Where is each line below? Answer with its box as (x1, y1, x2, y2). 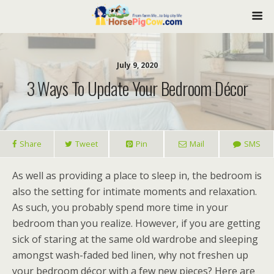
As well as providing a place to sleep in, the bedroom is (12, 169, 262, 182)
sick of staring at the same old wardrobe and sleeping (12, 232, 258, 246)
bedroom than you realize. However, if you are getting (12, 217, 261, 230)
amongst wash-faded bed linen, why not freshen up (12, 248, 248, 262)
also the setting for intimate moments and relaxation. (12, 185, 257, 198)
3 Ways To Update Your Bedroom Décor (26, 75, 248, 101)
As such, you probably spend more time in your (12, 201, 228, 214)
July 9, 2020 (116, 60, 158, 70)
